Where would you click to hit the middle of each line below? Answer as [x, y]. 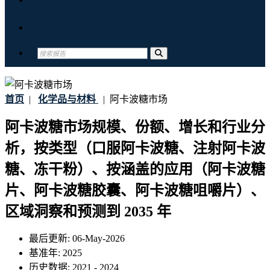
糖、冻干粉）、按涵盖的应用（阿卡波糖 [135, 170]
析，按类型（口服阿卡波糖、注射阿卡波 [135, 149]
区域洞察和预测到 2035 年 [88, 212]
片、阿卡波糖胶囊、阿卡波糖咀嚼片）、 [135, 191]
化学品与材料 [67, 99]
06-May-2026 [99, 239]
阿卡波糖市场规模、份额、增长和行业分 [135, 127]
